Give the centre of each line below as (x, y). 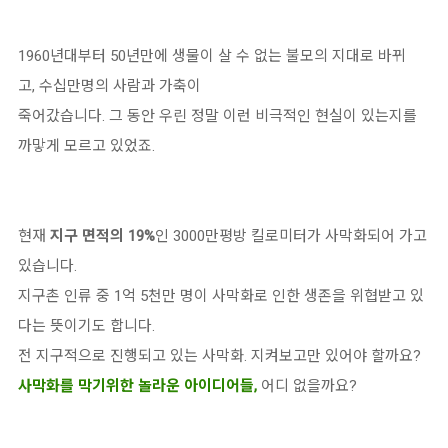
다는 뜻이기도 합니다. (86, 325)
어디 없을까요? (309, 385)
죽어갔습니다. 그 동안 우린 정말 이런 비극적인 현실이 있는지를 (217, 115)
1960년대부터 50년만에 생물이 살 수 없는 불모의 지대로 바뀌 (212, 55)
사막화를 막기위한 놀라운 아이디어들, (139, 385)
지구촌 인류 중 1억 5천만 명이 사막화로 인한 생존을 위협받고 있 (221, 295)
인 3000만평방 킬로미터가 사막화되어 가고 (291, 235)
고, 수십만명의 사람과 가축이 (109, 85)
